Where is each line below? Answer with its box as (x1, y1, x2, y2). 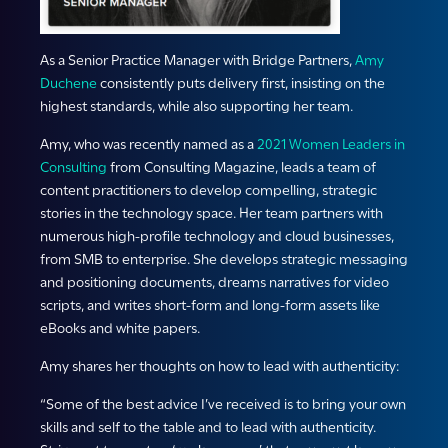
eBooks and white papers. (40, 319, 200, 338)
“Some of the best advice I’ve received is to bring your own (40, 395, 406, 414)
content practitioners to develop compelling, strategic (40, 181, 377, 200)
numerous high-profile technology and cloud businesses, (40, 227, 394, 246)
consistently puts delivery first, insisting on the (97, 74, 385, 93)
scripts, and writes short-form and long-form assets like (40, 296, 380, 315)
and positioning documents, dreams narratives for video (40, 273, 389, 292)
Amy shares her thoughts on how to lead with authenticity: (40, 357, 399, 376)
